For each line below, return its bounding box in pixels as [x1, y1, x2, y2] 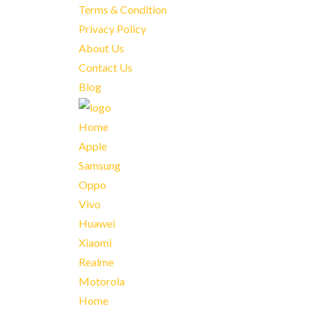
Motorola [79, 274, 125, 288]
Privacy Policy [79, 22, 146, 35]
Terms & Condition [79, 3, 167, 16]
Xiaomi [79, 235, 112, 249]
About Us [79, 41, 124, 54]
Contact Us [79, 61, 132, 74]
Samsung [79, 158, 121, 172]
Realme [79, 255, 114, 268]
